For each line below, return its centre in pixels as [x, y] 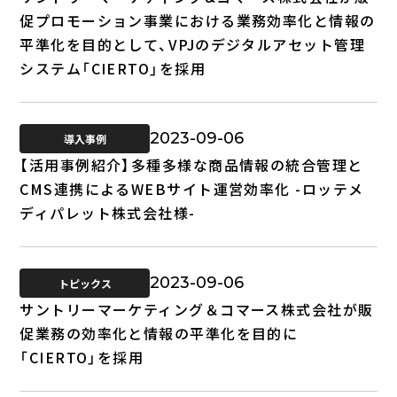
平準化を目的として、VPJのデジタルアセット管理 [192, 44]
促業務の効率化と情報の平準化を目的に [159, 333]
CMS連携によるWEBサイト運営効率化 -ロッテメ [192, 188]
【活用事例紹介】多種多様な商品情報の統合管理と [191, 164]
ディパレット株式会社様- [108, 212]
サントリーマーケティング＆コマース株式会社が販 [197, 309]
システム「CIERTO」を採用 [113, 68]
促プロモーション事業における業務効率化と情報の [198, 20]
